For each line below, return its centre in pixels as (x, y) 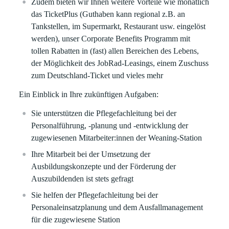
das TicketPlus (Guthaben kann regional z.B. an (108, 14)
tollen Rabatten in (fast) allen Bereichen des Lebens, (115, 51)
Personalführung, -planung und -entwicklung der (110, 125)
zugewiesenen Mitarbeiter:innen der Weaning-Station (117, 138)
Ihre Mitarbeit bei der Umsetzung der (91, 154)
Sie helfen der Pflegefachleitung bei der (95, 195)
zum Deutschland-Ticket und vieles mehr (97, 75)
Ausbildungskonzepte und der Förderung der (104, 166)
